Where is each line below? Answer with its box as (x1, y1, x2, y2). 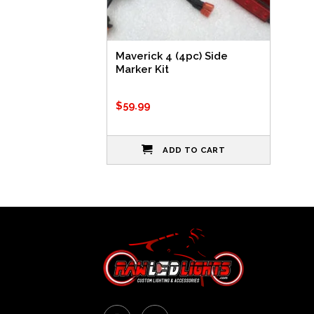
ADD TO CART (163, 145, 226, 156)
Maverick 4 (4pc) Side (116, 49, 228, 62)
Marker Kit (116, 62, 169, 76)
